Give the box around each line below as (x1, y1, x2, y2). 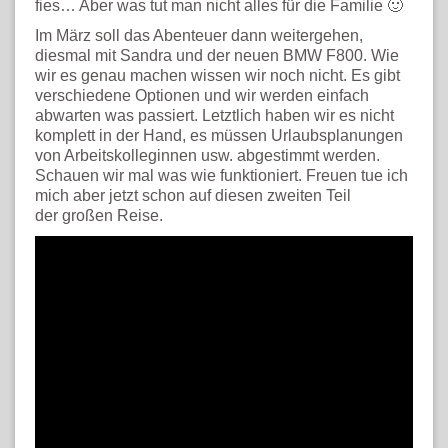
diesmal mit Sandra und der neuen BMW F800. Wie (35, 46, 399, 64)
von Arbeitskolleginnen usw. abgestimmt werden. (35, 146, 380, 164)
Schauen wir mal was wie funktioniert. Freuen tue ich (35, 166, 408, 184)
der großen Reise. (35, 206, 163, 224)
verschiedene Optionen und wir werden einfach (35, 86, 369, 104)
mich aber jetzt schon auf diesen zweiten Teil (35, 186, 351, 204)
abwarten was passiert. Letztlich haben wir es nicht (35, 106, 394, 124)
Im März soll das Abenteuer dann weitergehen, (35, 26, 363, 44)
